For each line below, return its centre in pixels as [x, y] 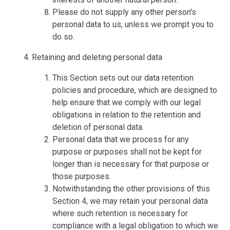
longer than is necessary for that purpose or [131, 164]
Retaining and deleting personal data [97, 57]
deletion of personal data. [98, 127]
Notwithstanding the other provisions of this [131, 188]
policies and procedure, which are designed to [135, 90]
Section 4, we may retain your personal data [130, 201]
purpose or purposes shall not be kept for [127, 151]
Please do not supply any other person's [124, 12]
